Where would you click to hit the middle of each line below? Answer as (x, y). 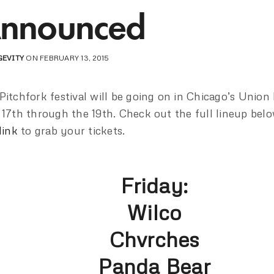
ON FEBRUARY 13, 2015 (67, 58)
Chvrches (154, 239)
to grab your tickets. (71, 131)
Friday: (154, 186)
